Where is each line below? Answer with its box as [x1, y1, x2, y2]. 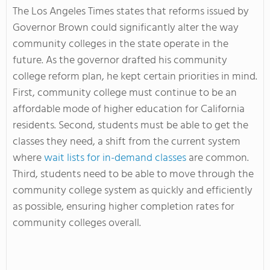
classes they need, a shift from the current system [13, 133, 240, 151]
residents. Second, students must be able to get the [13, 116, 248, 134]
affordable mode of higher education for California [13, 100, 245, 118]
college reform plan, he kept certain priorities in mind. [13, 67, 257, 86]
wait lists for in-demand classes [44, 149, 186, 167]
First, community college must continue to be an [13, 84, 237, 102]
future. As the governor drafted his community [13, 51, 227, 69]
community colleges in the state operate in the [13, 35, 228, 53]
